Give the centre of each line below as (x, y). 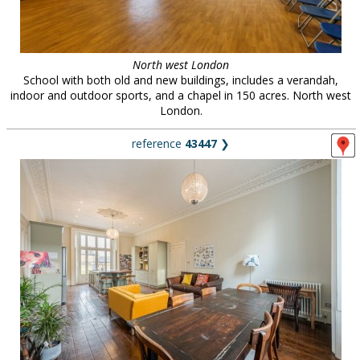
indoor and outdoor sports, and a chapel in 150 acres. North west (181, 95)
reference (158, 143)
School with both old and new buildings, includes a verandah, (181, 80)
